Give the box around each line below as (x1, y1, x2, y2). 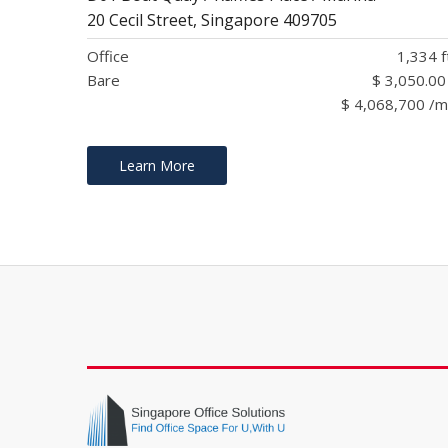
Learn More (119, 156, 195, 176)
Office (87, 46, 129, 67)
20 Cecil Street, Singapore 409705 (87, 9, 337, 32)
